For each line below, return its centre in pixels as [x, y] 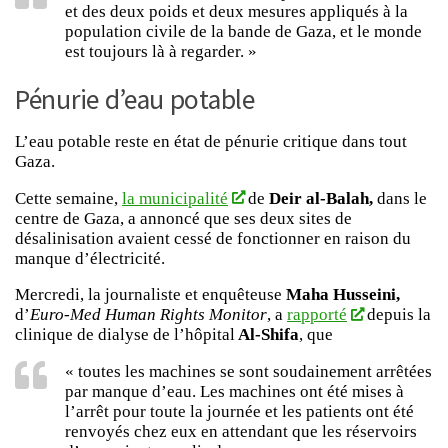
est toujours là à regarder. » [161, 51]
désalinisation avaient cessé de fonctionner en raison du [213, 238]
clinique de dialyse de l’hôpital [125, 335]
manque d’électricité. [90, 258]
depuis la [396, 315]
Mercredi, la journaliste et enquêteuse [150, 295]
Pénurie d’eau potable [135, 99]
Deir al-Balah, [320, 198]
